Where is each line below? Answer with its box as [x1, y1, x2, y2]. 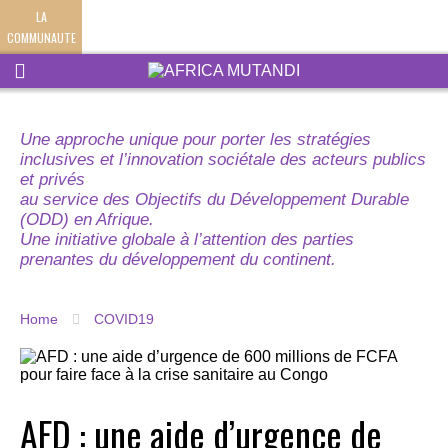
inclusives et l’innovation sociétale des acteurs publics [20, 150, 426, 169]
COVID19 [94, 311, 154, 327]
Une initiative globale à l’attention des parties [20, 230, 354, 249]
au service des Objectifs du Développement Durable [20, 190, 409, 209]
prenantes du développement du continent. [20, 250, 336, 269]
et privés [20, 170, 85, 189]
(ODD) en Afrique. [20, 210, 154, 229]
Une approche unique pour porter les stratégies [20, 130, 371, 149]
